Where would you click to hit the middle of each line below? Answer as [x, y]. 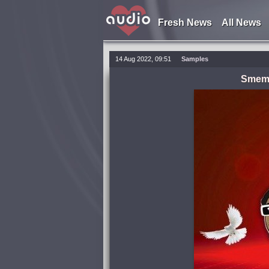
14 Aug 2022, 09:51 [143, 59]
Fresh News [185, 23]
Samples [195, 59]
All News [241, 23]
